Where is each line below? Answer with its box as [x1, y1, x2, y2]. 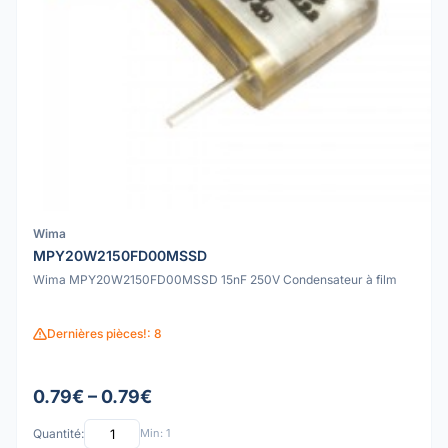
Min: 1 [140, 426, 170, 441]
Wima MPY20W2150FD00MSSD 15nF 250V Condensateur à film [33, 272, 397, 288]
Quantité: [33, 426, 84, 442]
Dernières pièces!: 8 [47, 326, 162, 342]
